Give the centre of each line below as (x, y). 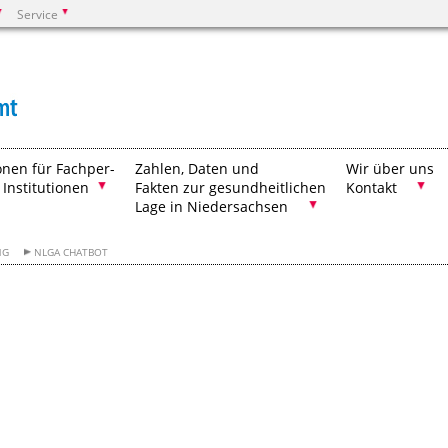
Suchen (85, 71)
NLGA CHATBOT (71, 252)
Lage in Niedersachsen (211, 206)
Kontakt (371, 187)
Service (37, 14)
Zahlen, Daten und (197, 168)
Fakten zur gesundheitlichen (230, 187)
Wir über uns (390, 168)
